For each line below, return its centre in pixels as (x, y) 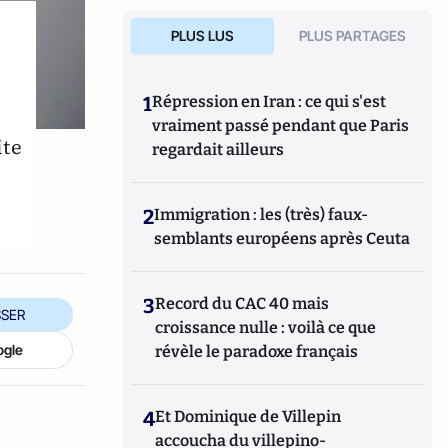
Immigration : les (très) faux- (261, 214)
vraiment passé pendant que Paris (281, 125)
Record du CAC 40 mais (242, 303)
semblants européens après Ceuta (282, 238)
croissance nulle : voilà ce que (266, 327)
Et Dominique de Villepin (248, 416)
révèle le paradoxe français (257, 351)
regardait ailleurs (218, 149)
